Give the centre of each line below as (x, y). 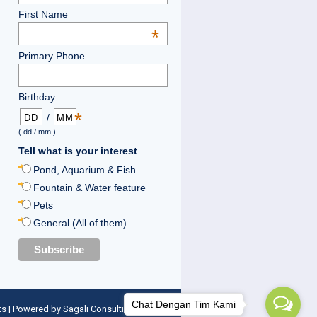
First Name (43, 15)
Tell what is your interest (77, 150)
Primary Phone (51, 56)
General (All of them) (80, 223)
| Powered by (34, 309)
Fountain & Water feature (89, 187)
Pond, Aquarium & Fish (84, 169)
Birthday (36, 97)
